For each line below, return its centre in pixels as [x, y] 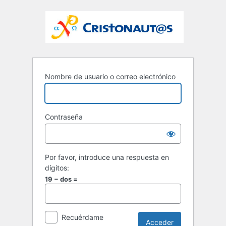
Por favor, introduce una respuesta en [107, 157]
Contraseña [64, 117]
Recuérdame [82, 217]
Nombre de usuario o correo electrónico [110, 77]
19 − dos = [61, 179]
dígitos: [57, 168]
